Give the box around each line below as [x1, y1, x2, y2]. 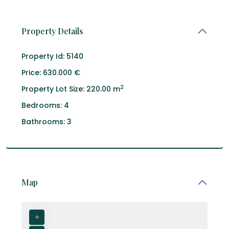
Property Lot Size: [21, 84, 84, 94]
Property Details [21, 26, 83, 36]
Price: [21, 67, 41, 78]
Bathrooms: [21, 117, 65, 127]
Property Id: [21, 51, 64, 61]
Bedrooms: [21, 100, 62, 110]
